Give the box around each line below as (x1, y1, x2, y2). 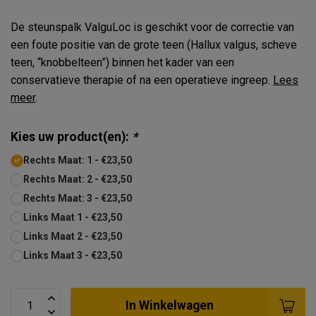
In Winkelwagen (126, 298, 214, 312)
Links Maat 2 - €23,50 (23, 231, 122, 242)
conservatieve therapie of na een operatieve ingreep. (11, 73, 273, 87)
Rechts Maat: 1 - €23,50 (23, 154, 132, 166)
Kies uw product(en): (11, 130, 132, 144)
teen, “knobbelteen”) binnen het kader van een (11, 56, 234, 69)
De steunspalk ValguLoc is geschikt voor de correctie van (11, 20, 294, 34)
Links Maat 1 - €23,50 (23, 212, 122, 223)
